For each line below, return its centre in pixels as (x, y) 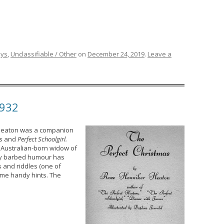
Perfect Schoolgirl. (42, 139)
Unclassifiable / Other (43, 54)
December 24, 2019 (116, 54)
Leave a (159, 54)
